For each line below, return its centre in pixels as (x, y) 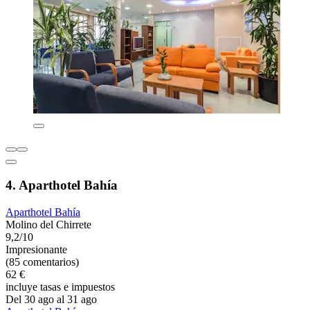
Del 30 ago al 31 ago (51, 299)
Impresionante (36, 249)
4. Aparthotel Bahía (62, 185)
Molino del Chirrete (48, 224)
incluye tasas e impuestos (60, 286)
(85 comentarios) (42, 262)
